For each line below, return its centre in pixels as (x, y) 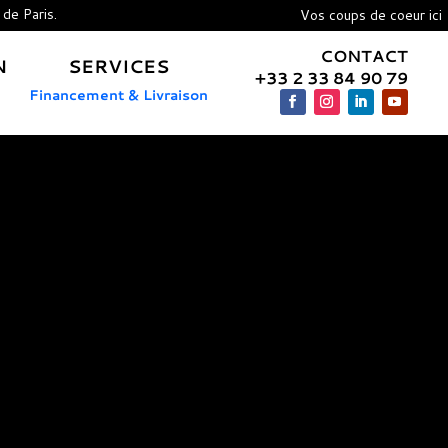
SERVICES (118, 66)
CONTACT (363, 55)
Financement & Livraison (118, 94)
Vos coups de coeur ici (343, 15)
